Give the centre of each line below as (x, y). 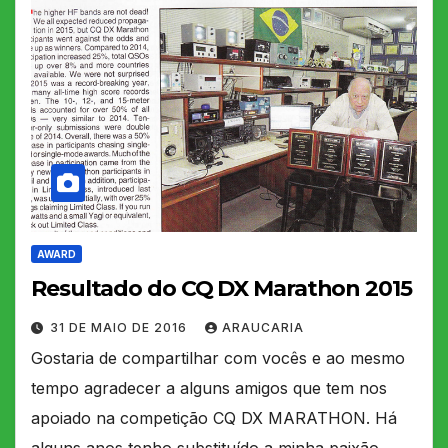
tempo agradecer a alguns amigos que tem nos (209, 387)
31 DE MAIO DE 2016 (120, 327)
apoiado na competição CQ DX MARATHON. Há (214, 417)
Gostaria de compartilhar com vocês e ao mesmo (218, 357)
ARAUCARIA (263, 327)
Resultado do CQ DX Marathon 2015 (221, 288)
